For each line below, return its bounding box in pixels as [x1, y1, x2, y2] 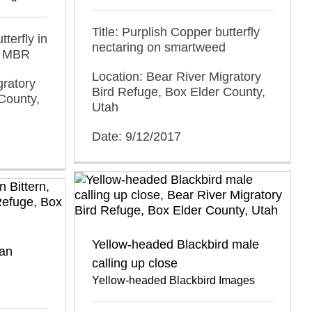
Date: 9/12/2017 [92, 129, 181, 143]
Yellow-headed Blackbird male [92, 237, 259, 251]
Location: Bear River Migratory [92, 69, 261, 84]
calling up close [92, 256, 178, 270]
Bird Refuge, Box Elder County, [92, 84, 265, 99]
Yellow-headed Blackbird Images [92, 274, 255, 286]
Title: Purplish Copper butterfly [92, 24, 260, 39]
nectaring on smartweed [92, 40, 226, 54]
